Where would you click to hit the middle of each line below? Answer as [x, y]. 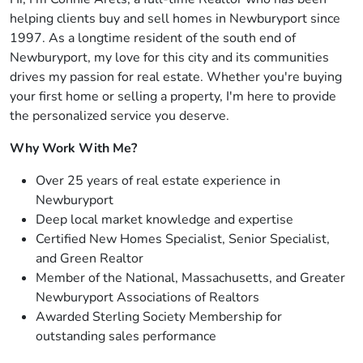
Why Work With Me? [73, 148]
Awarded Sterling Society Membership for [159, 317]
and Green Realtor [90, 258]
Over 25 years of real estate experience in [158, 181]
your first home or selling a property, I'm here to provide [173, 96]
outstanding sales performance [126, 336]
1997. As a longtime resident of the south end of [153, 38]
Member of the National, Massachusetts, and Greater [190, 278]
